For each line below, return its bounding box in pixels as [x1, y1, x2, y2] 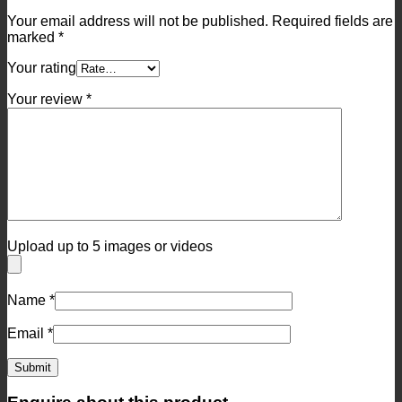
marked [7, 29, 58, 45]
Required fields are [272, 13, 393, 29]
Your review [7, 91, 86, 107]
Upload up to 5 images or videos [7, 238, 213, 254]
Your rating [7, 59, 76, 75]
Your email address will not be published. [7, 13, 268, 29]
